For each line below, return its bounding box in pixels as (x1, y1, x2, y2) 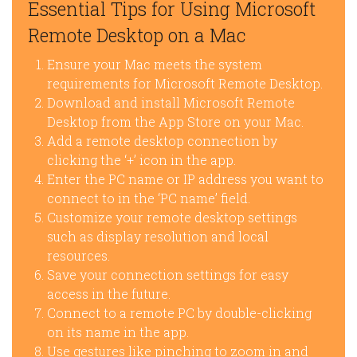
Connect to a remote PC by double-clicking (47, 304, 312, 322)
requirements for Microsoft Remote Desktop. (47, 75, 323, 92)
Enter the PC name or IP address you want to (47, 171, 324, 188)
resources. (47, 247, 110, 265)
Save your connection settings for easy (47, 266, 288, 284)
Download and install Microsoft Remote (47, 94, 295, 112)
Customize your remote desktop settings (47, 209, 297, 226)
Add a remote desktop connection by (47, 132, 277, 150)
